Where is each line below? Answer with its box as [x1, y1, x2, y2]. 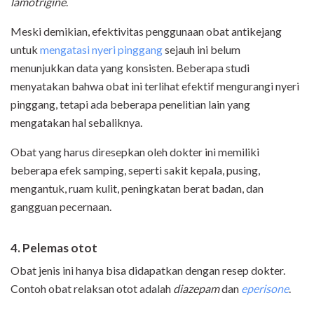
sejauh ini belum [163, 43, 240, 57]
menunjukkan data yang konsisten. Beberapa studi [11, 61, 250, 75]
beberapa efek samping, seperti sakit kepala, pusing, [11, 163, 260, 177]
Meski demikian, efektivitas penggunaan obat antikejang [11, 25, 282, 39]
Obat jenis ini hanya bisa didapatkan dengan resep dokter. [11, 264, 285, 278]
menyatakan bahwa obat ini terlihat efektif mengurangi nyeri [11, 79, 299, 93]
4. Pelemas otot [11, 240, 97, 256]
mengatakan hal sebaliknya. [11, 116, 142, 130]
